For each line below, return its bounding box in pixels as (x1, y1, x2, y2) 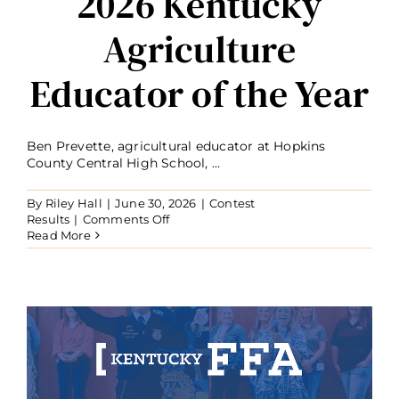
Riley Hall (45, 196, 102, 211)
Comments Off (82, 212, 170, 227)
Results (27, 212, 70, 227)
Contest (208, 196, 256, 211)
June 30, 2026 (114, 196, 197, 211)
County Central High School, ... (27, 155, 221, 172)
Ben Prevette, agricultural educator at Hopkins (27, 138, 326, 155)
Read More (27, 228, 91, 243)
